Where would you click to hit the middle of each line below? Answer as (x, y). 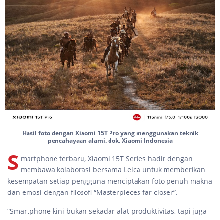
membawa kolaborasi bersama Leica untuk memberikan (113, 170)
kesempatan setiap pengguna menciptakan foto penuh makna (110, 181)
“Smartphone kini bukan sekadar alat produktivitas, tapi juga (107, 211)
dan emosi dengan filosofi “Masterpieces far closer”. (93, 192)
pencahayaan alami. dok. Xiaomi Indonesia (110, 141)
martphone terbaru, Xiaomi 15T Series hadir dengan (107, 159)
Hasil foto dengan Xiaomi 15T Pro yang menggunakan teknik (110, 133)
